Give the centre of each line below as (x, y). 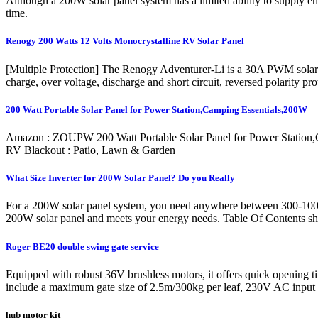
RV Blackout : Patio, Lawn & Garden (91, 150)
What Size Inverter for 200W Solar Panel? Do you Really (120, 178)
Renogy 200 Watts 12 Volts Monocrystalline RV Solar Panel (125, 41)
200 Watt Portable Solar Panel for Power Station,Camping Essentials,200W (157, 109)
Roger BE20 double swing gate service (82, 246)
